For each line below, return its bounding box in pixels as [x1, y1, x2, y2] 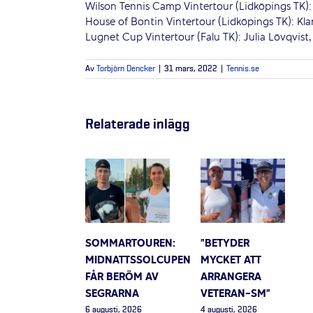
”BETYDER [201, 235, 249, 252]
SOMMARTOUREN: [85, 235, 175, 252]
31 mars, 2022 [164, 64, 217, 73]
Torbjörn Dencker [96, 64, 155, 73]
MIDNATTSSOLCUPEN [85, 252, 191, 268]
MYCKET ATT [201, 252, 261, 268]
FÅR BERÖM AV [85, 269, 159, 285]
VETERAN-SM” [201, 286, 270, 302]
